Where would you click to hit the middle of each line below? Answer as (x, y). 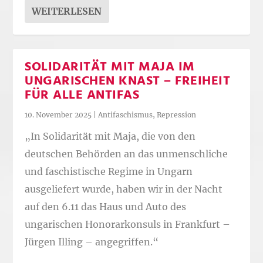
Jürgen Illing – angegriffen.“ (92, 242)
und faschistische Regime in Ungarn (109, 171)
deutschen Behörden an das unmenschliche (127, 154)
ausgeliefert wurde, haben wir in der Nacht (124, 189)
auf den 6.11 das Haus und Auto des (106, 206)
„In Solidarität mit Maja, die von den (110, 136)
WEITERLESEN (67, 11)
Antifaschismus (126, 115)
